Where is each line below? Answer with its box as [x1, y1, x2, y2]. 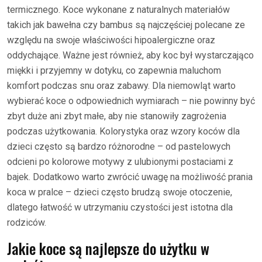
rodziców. [7, 217, 46, 228]
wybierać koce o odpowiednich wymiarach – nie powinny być [7, 95, 255, 106]
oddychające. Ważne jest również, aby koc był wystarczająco [7, 50, 254, 61]
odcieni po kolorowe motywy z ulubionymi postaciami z [7, 156, 233, 167]
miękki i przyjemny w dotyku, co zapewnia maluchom [7, 65, 221, 76]
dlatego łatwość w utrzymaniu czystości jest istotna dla [7, 202, 233, 213]
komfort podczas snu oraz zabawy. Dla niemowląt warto [7, 80, 236, 91]
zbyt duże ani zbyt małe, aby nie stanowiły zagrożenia [7, 111, 226, 122]
